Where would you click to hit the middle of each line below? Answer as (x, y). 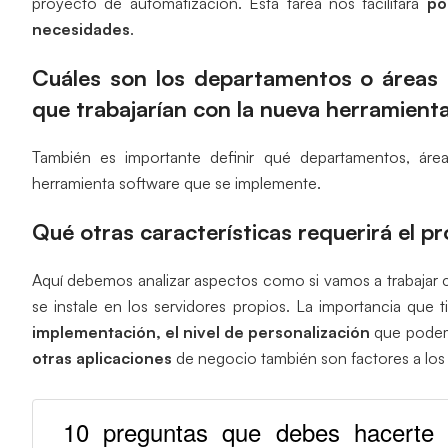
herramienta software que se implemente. (176, 182)
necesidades (81, 28)
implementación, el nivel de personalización (201, 331)
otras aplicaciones (102, 357)
